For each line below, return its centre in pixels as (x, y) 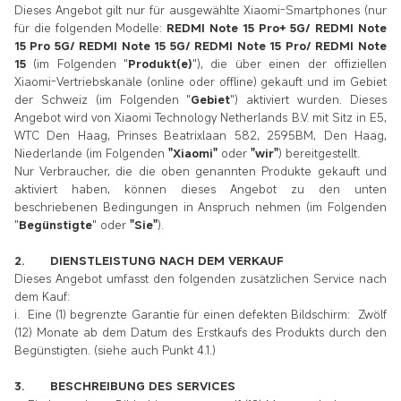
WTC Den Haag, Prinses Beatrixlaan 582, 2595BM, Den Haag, (200, 135)
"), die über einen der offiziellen (290, 63)
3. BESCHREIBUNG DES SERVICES (125, 385)
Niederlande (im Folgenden (91, 153)
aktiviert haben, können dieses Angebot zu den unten (200, 188)
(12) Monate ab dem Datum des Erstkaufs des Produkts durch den (200, 332)
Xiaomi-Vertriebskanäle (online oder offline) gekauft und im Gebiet (200, 81)
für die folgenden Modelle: (91, 27)
